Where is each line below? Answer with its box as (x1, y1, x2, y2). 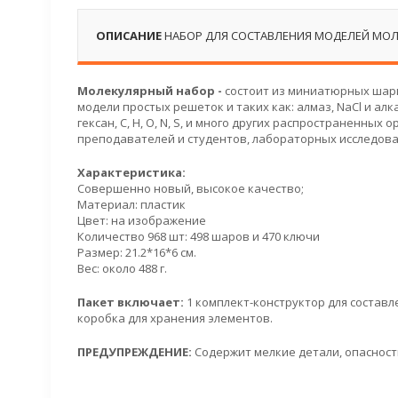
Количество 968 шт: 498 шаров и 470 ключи (77, 228, 320, 244)
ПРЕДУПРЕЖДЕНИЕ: (77, 344, 192, 360)
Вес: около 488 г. (77, 260, 167, 276)
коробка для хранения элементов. (77, 310, 273, 326)
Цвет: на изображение (77, 212, 206, 228)
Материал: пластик (77, 196, 186, 212)
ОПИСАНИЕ (96, 28, 164, 44)
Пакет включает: (77, 294, 184, 310)
